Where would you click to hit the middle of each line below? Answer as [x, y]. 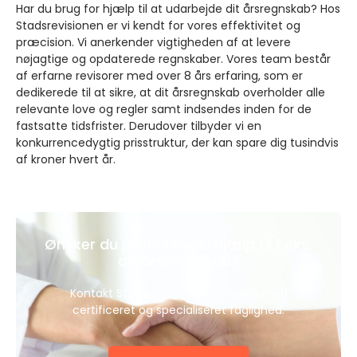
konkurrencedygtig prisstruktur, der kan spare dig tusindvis [177, 143]
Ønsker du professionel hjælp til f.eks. [178, 244]
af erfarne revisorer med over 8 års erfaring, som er [159, 76]
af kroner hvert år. [66, 160]
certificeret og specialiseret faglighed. [178, 310]
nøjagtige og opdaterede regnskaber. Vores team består [173, 59]
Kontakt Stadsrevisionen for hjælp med [178, 293]
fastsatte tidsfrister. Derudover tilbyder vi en [139, 126]
